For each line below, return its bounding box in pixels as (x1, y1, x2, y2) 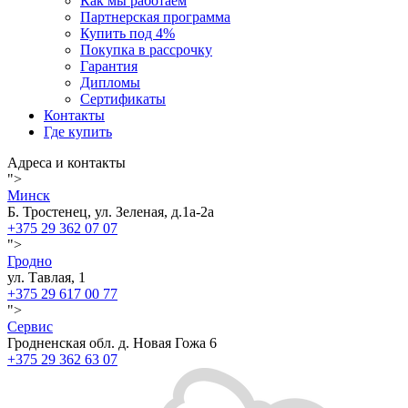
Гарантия (80, 58, 138, 74)
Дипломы (80, 75, 140, 90)
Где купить (44, 124, 112, 139)
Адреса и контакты (7, 155, 126, 170)
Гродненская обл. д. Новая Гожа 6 (7, 335, 217, 351)
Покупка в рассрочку (80, 42, 212, 57)
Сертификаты (80, 91, 166, 107)
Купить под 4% (80, 25, 175, 41)
